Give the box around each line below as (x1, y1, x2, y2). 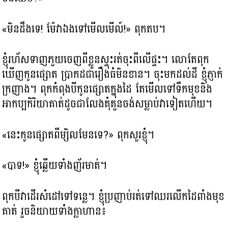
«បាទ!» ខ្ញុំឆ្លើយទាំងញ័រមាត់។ (2, 156, 107, 176)
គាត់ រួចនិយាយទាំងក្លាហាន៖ (2, 201, 107, 221)
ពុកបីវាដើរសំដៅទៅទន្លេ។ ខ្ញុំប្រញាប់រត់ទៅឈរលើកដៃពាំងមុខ (2, 186, 225, 206)
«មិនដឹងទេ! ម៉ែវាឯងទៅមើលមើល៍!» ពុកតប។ (2, 19, 166, 39)
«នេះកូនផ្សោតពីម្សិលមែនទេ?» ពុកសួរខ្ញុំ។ (2, 125, 155, 145)
